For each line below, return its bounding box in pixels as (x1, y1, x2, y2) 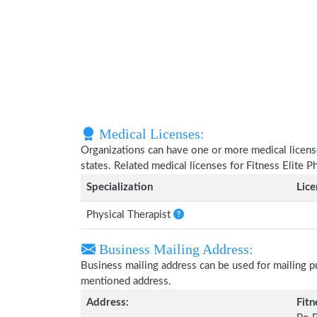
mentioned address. (81, 276, 171, 287)
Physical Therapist (86, 209, 173, 220)
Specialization (86, 182, 153, 192)
